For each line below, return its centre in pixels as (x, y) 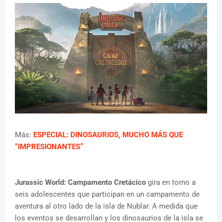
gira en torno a (171, 183)
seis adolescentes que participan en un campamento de (107, 194)
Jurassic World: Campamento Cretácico (80, 183)
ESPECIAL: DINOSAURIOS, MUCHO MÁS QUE (108, 135)
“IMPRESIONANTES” (49, 147)
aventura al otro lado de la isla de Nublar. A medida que (106, 206)
